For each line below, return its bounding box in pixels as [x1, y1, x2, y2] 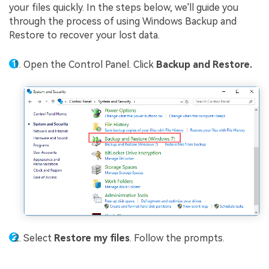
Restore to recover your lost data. [9, 29, 160, 41]
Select [23, 232, 54, 244]
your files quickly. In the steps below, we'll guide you [9, 2, 238, 14]
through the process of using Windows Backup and [9, 16, 237, 28]
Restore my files [54, 232, 130, 244]
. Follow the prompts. [130, 232, 225, 244]
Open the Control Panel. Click [23, 58, 156, 70]
